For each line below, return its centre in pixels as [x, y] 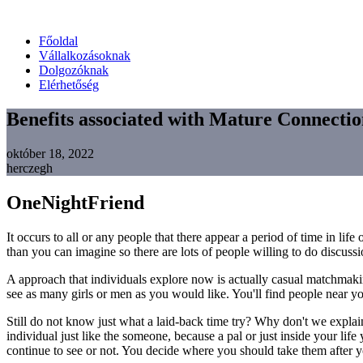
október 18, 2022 [50, 153]
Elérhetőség [69, 85]
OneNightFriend [75, 202]
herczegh [30, 168]
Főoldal [58, 41]
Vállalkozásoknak [85, 56]
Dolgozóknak [74, 70]
